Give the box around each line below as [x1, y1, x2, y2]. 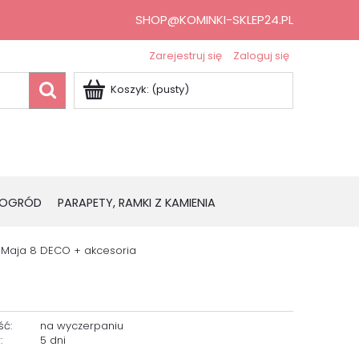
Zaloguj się [233, 48, 289, 63]
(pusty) [151, 82, 189, 97]
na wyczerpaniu [39, 318, 123, 334]
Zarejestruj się [149, 48, 222, 63]
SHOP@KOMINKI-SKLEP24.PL [135, 11, 293, 28]
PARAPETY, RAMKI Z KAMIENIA [58, 195, 216, 211]
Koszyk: [111, 82, 149, 97]
